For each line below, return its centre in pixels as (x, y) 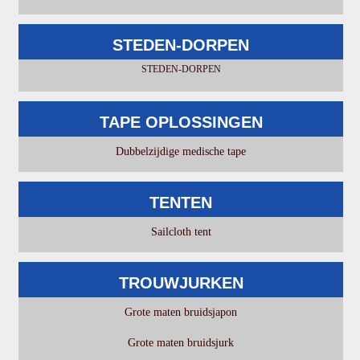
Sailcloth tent (181, 231)
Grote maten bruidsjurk (181, 342)
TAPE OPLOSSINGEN (181, 122)
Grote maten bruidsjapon (181, 312)
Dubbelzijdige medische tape (181, 151)
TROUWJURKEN (181, 282)
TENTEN (181, 202)
